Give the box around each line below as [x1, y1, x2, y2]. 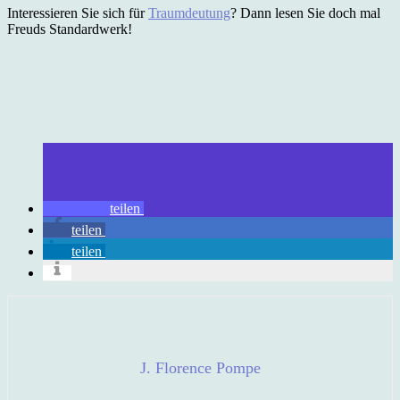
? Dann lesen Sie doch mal [230, 5, 380, 21]
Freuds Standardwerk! [7, 21, 132, 37]
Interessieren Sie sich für [7, 5, 148, 21]
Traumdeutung [148, 5, 230, 21]
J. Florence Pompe [139, 359, 261, 378]
